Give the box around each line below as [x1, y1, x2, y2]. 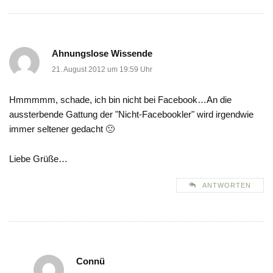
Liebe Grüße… [9, 154, 68, 165]
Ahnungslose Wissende [52, 48, 152, 59]
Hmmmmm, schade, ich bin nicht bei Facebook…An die [9, 94, 232, 105]
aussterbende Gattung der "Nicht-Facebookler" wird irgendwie [9, 109, 253, 120]
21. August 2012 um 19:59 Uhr [52, 65, 152, 74]
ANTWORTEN [202, 182, 251, 190]
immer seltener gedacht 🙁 [9, 124, 115, 135]
